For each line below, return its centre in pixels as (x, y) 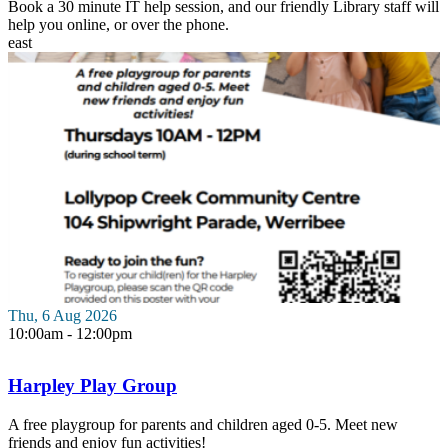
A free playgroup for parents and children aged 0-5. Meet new (203, 424)
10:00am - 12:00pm (70, 334)
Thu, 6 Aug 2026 (62, 316)
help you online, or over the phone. (118, 25)
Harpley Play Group (92, 386)
